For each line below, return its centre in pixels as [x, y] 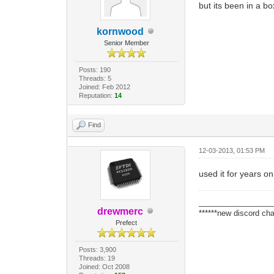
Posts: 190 [94, 69]
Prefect [127, 222]
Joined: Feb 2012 [104, 87]
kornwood [120, 31]
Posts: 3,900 [97, 249]
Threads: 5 [95, 78]
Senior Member [126, 43]
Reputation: [96, 95]
